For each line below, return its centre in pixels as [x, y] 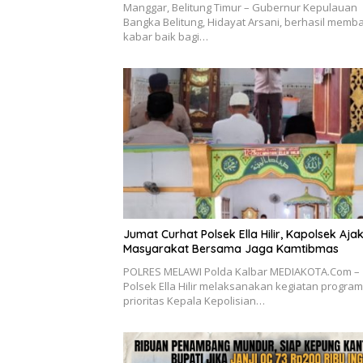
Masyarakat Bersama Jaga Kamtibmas [231, 248]
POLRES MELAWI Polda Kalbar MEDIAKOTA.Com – [241, 271]
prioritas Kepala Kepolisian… [194, 300]
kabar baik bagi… [166, 37]
